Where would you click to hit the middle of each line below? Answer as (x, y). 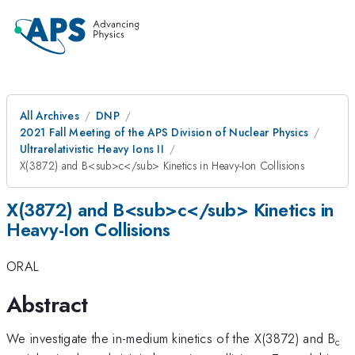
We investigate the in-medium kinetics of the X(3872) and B (171, 338)
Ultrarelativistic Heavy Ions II (92, 149)
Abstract (47, 304)
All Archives (50, 116)
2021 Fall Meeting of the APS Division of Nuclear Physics (164, 132)
